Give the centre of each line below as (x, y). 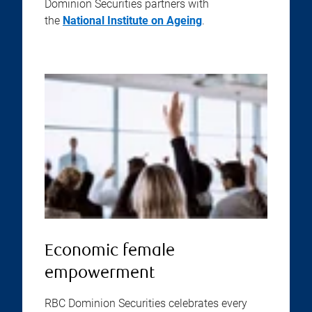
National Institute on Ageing (132, 21)
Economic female (110, 252)
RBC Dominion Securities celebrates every (146, 303)
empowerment (100, 274)
